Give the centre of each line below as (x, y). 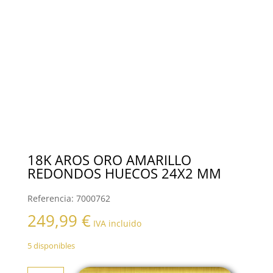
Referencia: (51, 198)
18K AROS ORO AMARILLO (109, 159)
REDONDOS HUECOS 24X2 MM (124, 173)
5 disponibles (51, 245)
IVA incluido (117, 223)
